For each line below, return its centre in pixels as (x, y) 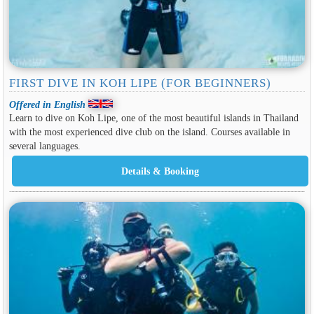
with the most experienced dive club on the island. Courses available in (149, 132)
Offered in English (47, 104)
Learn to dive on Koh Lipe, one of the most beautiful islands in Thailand (153, 118)
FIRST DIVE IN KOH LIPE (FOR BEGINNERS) (140, 83)
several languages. (45, 146)
